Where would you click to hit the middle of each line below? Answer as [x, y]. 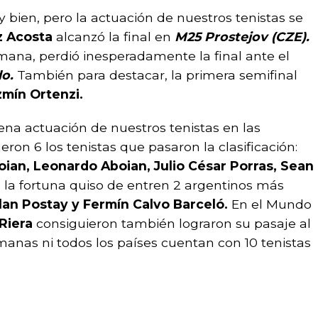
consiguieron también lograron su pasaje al [172, 223]
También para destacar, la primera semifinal [157, 75]
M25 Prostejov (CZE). [242, 37]
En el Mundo [270, 204]
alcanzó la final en [115, 37]
